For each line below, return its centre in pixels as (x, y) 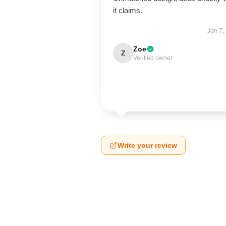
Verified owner (153, 58)
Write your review (147, 145)
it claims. (128, 10)
